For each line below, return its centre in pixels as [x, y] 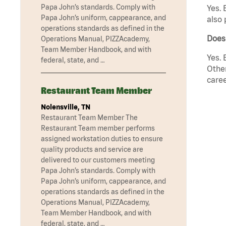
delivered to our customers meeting [98, 160]
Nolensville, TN [66, 107]
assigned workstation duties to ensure [102, 139]
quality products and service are [92, 150]
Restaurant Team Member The [89, 118]
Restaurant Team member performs [98, 128]
